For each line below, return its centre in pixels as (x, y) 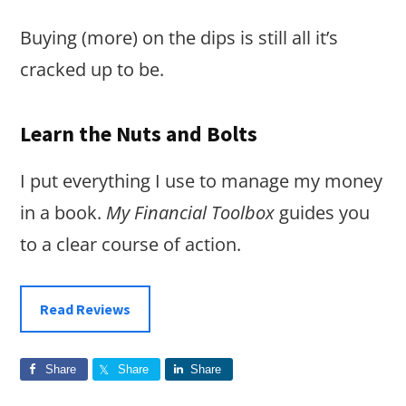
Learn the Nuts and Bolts (139, 134)
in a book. (63, 213)
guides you (323, 213)
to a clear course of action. (131, 245)
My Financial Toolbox (191, 213)
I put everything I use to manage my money (202, 181)
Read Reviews (86, 309)
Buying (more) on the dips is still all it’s (179, 38)
